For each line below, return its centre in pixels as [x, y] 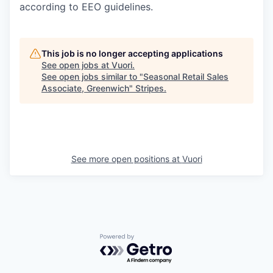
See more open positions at [126, 159]
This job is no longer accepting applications [132, 54]
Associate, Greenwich [85, 88]
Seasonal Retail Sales [186, 77]
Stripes [150, 88]
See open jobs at [76, 65]
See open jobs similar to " [92, 77]
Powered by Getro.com [153, 240]
